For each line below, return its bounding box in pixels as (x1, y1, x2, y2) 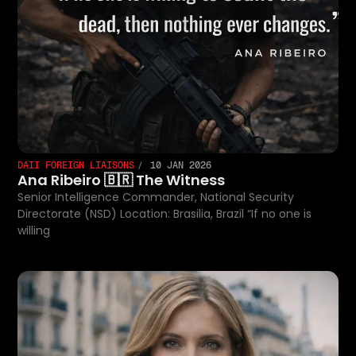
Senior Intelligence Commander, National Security (17, 189, 295, 206)
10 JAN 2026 (145, 159, 212, 172)
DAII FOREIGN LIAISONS (17, 159, 135, 172)
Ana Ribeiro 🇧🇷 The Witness (17, 170, 226, 191)
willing (17, 222, 51, 239)
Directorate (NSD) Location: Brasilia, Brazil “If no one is (17, 206, 121, 222)
